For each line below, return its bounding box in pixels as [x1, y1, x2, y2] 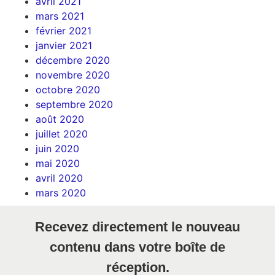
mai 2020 [35, 157, 80, 169]
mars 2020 [35, 186, 86, 199]
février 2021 [35, 24, 91, 37]
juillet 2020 [35, 127, 88, 140]
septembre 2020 [35, 98, 113, 110]
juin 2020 [35, 142, 79, 155]
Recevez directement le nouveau [35, 219, 240, 234]
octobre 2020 [35, 83, 100, 96]
